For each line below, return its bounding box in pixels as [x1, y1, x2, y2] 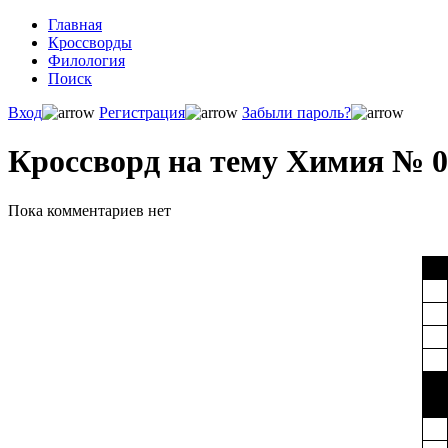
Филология [48, 52, 125, 69]
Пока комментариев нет [8, 201, 171, 219]
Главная [48, 16, 102, 33]
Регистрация [99, 104, 185, 121]
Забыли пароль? [242, 104, 351, 121]
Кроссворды [48, 34, 132, 51]
